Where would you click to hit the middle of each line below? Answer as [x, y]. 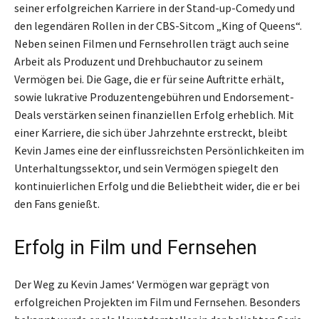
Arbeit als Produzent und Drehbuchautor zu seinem [138, 61]
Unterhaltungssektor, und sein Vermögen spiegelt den [146, 168]
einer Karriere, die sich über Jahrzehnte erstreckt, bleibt [151, 132]
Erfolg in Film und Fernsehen [136, 247]
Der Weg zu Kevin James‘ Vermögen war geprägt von [142, 284]
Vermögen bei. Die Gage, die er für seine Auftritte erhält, [149, 79]
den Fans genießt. [57, 203]
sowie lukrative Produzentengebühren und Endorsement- [154, 96]
